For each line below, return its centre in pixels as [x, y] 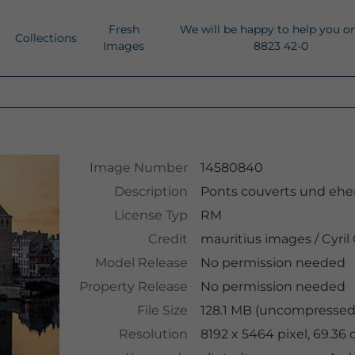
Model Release [141, 263]
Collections [46, 38]
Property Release [133, 286]
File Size [162, 310]
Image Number [138, 168]
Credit [168, 239]
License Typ [151, 215]
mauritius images [256, 239]
